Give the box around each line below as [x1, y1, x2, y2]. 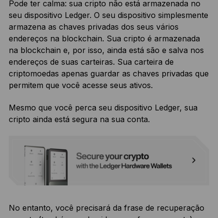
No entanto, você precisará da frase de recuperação [8, 202, 204, 213]
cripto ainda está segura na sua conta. [8, 114, 150, 125]
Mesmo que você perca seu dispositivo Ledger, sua [8, 103, 198, 113]
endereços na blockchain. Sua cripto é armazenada [8, 34, 200, 44]
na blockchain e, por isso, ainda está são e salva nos [8, 45, 204, 55]
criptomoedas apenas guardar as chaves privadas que [8, 69, 209, 79]
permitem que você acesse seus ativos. [8, 80, 153, 91]
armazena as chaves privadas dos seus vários [8, 22, 179, 32]
